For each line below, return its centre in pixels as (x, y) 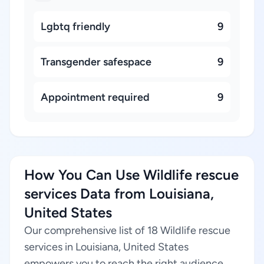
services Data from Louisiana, (119, 194)
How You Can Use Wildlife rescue (131, 175)
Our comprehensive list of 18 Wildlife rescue (127, 230)
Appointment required (95, 97)
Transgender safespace (96, 62)
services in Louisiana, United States (106, 247)
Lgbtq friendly (75, 27)
